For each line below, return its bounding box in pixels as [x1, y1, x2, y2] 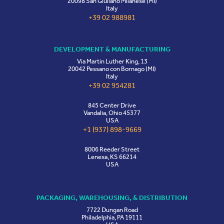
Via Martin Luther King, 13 [76, 57, 147, 65]
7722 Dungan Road [86, 206, 138, 214]
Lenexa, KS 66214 [87, 153, 136, 161]
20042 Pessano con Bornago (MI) [68, 65, 156, 73]
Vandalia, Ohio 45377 [83, 109, 140, 117]
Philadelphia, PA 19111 [81, 213, 142, 221]
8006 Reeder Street [84, 145, 139, 153]
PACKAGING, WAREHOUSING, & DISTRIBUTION [36, 193, 187, 202]
